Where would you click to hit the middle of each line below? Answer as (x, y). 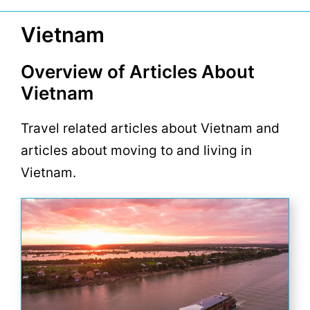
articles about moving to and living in (136, 151)
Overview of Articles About (138, 72)
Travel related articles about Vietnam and (150, 128)
